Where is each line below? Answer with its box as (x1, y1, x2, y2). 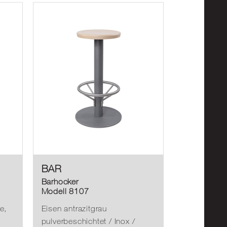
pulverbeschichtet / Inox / (41, 216, 135, 226)
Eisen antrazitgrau (41, 204, 107, 213)
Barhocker (41, 176, 79, 186)
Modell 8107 (41, 186, 89, 196)
